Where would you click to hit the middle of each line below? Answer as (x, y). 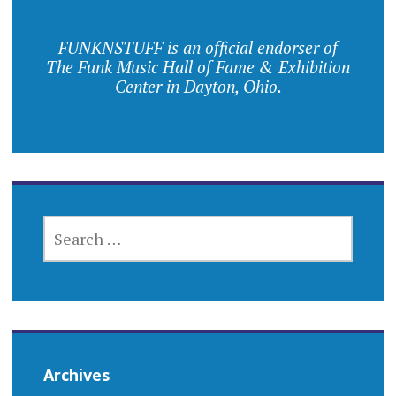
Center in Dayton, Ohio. (198, 87)
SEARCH (68, 225)
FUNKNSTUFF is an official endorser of (198, 48)
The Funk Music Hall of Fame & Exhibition (198, 67)
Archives (76, 375)
